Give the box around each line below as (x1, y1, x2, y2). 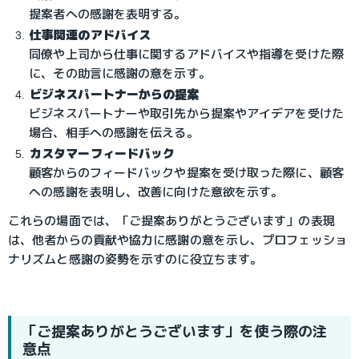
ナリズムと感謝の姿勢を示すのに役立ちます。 (8, 250, 263, 268)
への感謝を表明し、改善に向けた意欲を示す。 (29, 183, 284, 200)
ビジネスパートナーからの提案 (30, 85, 200, 103)
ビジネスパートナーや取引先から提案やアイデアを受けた (29, 104, 344, 122)
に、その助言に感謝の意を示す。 (29, 64, 211, 82)
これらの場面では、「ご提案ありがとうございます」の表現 (8, 212, 335, 229)
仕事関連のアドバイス (30, 26, 151, 43)
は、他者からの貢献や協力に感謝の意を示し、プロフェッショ (8, 231, 347, 248)
